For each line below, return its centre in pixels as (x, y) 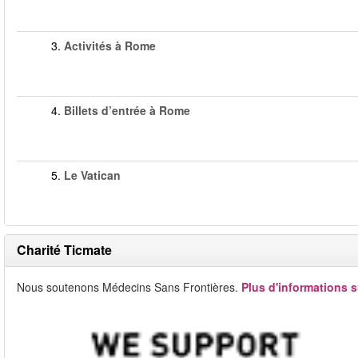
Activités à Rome (110, 46)
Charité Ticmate (64, 250)
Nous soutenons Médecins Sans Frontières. (129, 287)
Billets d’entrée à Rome (127, 110)
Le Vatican (92, 175)
